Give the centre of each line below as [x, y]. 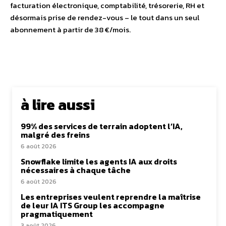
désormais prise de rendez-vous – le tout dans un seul [105, 17]
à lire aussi [58, 105]
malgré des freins [55, 135]
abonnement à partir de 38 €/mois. [70, 30]
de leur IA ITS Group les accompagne [93, 205]
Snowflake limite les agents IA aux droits [99, 161]
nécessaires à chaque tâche [76, 170]
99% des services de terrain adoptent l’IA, [102, 126]
